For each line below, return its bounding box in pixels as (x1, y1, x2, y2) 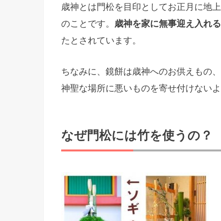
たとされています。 (61, 36, 141, 46)
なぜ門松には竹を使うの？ (61, 129, 213, 143)
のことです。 (61, 19, 114, 29)
